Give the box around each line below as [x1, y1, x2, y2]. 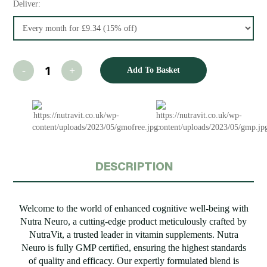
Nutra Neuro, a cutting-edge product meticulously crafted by [20, 216, 247, 226]
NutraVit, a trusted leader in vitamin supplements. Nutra [29, 229, 238, 240]
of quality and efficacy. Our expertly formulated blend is [28, 255, 239, 266]
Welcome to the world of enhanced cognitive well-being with [18, 203, 249, 213]
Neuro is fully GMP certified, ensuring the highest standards [21, 242, 246, 253]
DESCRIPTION [94, 158, 173, 173]
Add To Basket [127, 65, 181, 74]
